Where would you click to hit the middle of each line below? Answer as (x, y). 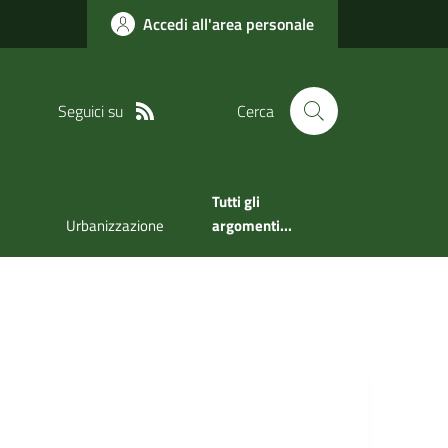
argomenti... (251, 226)
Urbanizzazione (114, 226)
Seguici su (90, 110)
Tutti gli (235, 202)
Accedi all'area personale (228, 24)
